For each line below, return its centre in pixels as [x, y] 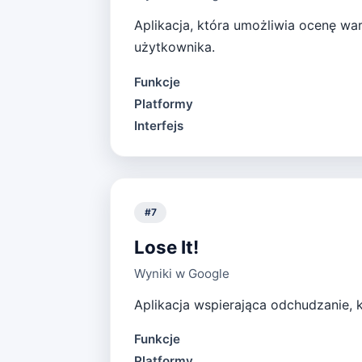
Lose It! [166, 247]
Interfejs [158, 125]
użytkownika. [174, 47]
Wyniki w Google [181, 273]
